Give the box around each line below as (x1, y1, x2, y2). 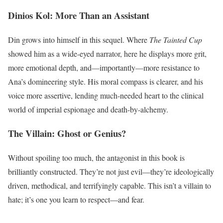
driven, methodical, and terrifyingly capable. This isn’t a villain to (8, 180, 211, 191)
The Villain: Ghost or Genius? (8, 126, 126, 140)
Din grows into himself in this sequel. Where (8, 34, 149, 45)
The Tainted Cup (149, 34, 202, 45)
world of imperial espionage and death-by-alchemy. (8, 104, 168, 114)
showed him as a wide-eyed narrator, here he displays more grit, (8, 48, 207, 59)
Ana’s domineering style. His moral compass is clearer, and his (8, 76, 203, 87)
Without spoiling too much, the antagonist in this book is (8, 152, 185, 163)
